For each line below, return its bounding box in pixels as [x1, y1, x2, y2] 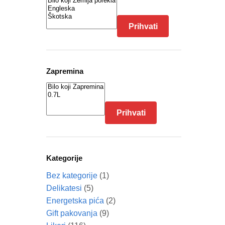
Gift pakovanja [46, 208, 97, 217]
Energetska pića [46, 196, 104, 205]
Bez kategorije [46, 171, 97, 180]
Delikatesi [46, 183, 82, 192]
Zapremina [46, 67, 83, 76]
